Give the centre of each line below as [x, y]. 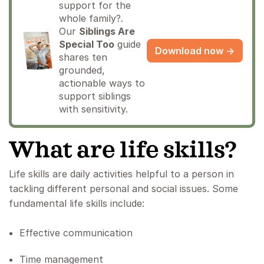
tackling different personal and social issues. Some [123, 189]
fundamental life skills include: [77, 204]
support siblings [95, 96]
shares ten [83, 57]
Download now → [195, 51]
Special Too [87, 44]
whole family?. [91, 19]
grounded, [82, 70]
